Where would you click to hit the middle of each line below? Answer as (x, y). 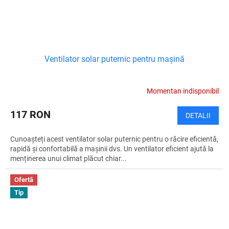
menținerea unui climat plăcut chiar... (68, 158)
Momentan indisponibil (183, 91)
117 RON (30, 114)
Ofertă (24, 179)
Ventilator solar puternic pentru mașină (114, 59)
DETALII (198, 115)
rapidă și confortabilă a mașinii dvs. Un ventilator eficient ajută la (112, 148)
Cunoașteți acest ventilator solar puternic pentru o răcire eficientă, (114, 139)
